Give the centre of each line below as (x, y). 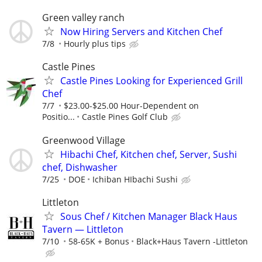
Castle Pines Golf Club (125, 117)
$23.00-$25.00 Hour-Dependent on (131, 106)
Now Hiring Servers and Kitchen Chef (141, 32)
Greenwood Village (84, 140)
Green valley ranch (83, 18)
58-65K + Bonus (99, 241)
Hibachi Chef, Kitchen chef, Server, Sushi (149, 154)
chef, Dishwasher (80, 167)
